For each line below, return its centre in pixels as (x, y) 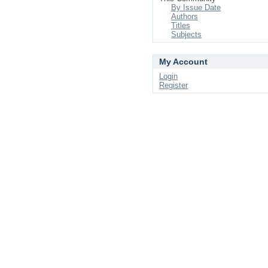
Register (173, 85)
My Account (183, 62)
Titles (181, 25)
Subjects (186, 34)
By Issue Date (196, 7)
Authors (185, 16)
